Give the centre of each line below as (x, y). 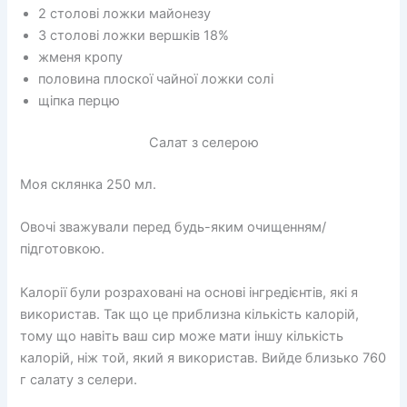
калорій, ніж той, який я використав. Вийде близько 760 (203, 357)
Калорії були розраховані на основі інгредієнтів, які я (189, 292)
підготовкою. (63, 249)
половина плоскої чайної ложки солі (156, 79)
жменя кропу (81, 58)
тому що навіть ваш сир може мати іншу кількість (182, 336)
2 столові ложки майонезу (125, 14)
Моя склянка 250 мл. (89, 184)
